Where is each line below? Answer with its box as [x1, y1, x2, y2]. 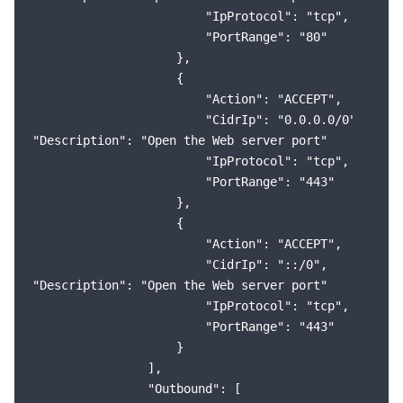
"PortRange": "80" [32, 30, 327, 44]
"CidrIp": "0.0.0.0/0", [32, 112, 363, 127]
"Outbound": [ [32, 381, 241, 396]
